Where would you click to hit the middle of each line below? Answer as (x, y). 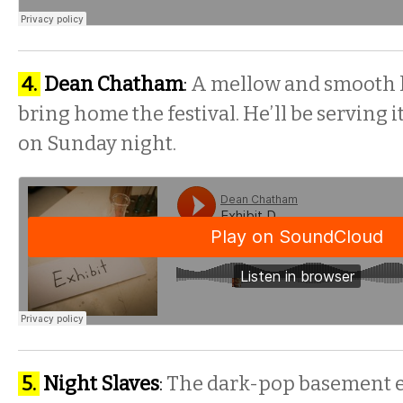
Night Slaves (101, 384)
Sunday (82, 143)
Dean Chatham (114, 84)
